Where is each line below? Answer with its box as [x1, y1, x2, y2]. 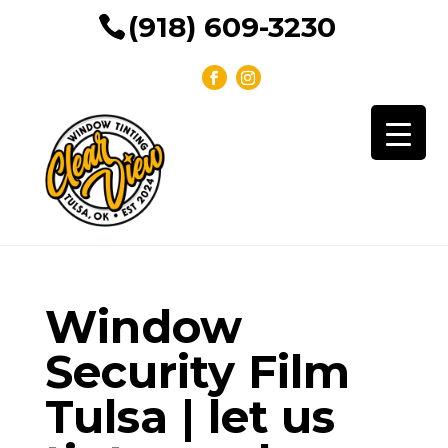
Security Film [44, 343, 350, 399]
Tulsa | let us [44, 388, 335, 444]
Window [44, 298, 242, 354]
